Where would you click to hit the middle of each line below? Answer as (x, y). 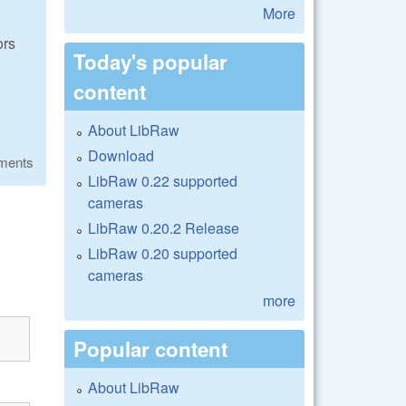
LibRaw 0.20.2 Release (164, 227)
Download (121, 155)
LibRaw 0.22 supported (163, 180)
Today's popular (150, 61)
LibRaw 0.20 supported (163, 253)
